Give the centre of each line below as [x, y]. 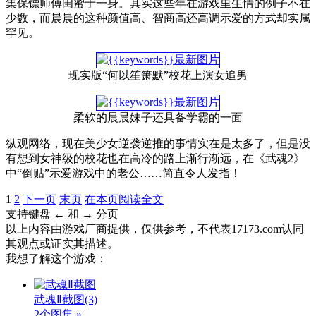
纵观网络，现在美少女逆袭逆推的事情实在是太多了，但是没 [158, 143]
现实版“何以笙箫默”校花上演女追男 [158, 75]
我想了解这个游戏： [56, 258]
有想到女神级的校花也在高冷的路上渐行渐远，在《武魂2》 [155, 158]
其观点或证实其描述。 [62, 243]
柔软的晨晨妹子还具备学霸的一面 [158, 117]
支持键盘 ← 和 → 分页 [62, 214]
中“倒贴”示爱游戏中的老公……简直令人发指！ [123, 173]
